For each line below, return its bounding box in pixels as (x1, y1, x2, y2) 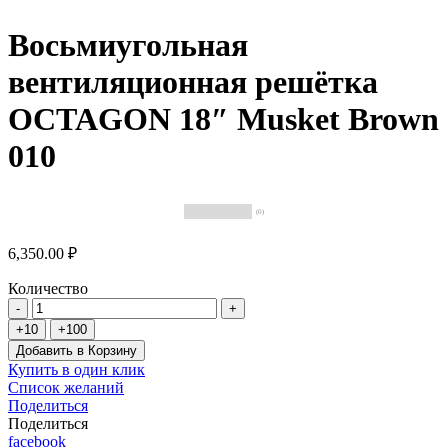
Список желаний (8, 378, 124, 396)
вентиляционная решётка (8, 64, 378, 101)
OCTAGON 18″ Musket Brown (8, 101, 439, 138)
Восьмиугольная (8, 27, 248, 64)
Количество (8, 279, 88, 297)
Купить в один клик (8, 360, 145, 378)
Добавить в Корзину (16, 342, 137, 358)
